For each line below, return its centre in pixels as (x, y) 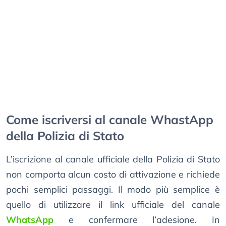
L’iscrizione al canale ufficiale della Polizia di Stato (113, 159)
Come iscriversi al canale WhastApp (110, 120)
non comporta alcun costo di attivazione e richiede (113, 175)
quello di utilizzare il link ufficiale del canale (113, 205)
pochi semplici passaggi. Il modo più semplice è (113, 190)
